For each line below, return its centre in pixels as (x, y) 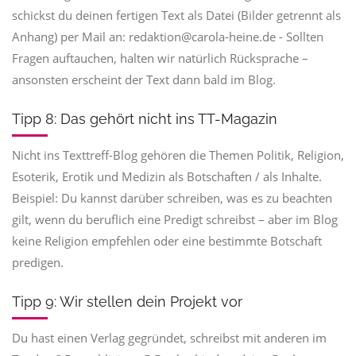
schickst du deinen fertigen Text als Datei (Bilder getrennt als (176, 15)
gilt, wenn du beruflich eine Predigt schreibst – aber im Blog (175, 219)
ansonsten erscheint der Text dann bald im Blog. (144, 79)
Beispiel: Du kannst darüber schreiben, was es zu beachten (172, 198)
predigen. (38, 262)
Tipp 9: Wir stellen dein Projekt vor (127, 302)
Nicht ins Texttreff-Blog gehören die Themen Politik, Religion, (178, 155)
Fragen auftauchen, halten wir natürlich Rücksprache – (160, 58)
